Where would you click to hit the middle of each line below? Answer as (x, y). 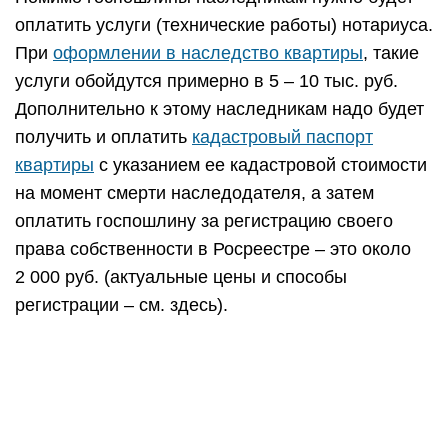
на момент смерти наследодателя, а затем (194, 193)
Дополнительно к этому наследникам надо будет (219, 109)
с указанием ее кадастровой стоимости (260, 165)
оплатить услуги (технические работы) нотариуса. (224, 25)
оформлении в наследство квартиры (208, 53)
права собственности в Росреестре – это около (213, 249)
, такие (391, 53)
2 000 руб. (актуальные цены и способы (181, 277)
